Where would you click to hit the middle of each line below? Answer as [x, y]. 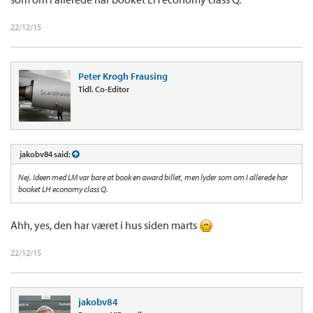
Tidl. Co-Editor [104, 89]
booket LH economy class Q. [63, 189]
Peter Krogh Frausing [123, 76]
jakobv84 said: [46, 154]
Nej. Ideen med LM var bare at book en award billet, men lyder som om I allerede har [153, 177]
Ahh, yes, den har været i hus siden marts [105, 225]
